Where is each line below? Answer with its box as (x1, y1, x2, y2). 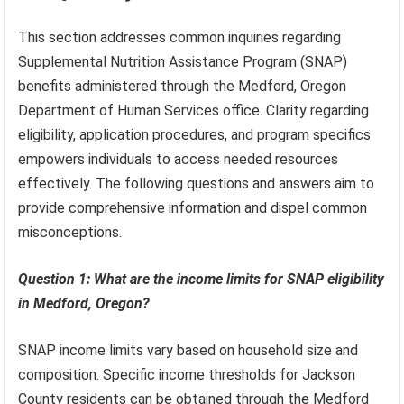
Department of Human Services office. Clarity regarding (18, 102, 370, 120)
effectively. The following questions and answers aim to (18, 175, 375, 193)
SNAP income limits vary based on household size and (18, 342, 359, 360)
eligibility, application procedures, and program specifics (18, 126, 372, 144)
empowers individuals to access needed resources (18, 151, 339, 169)
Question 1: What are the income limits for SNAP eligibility (18, 271, 385, 289)
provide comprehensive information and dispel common (18, 199, 368, 217)
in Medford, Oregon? (18, 295, 151, 313)
